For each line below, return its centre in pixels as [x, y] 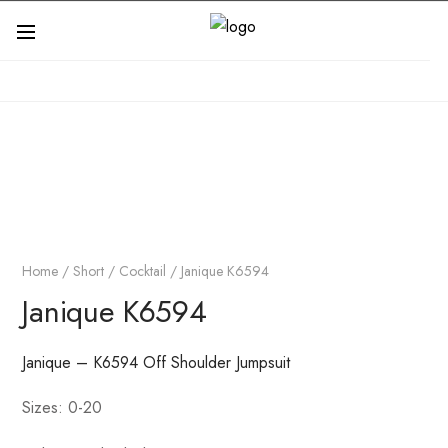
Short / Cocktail [120, 271]
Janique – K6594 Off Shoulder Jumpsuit [156, 362]
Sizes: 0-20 [62, 407]
